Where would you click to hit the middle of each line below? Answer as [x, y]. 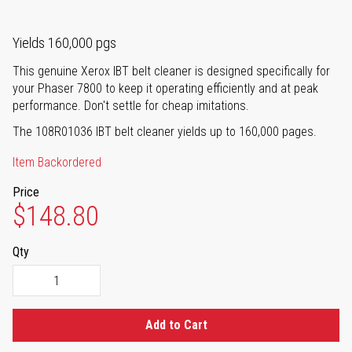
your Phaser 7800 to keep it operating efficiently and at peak [165, 89]
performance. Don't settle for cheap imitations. [131, 106]
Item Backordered [57, 163]
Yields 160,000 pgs [64, 43]
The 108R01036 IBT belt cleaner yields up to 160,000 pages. [165, 132]
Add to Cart [176, 325]
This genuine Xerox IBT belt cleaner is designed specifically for [171, 71]
